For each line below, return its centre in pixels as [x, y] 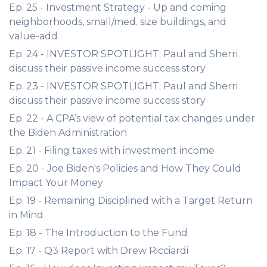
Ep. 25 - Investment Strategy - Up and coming [118, 7]
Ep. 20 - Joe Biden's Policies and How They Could [125, 168]
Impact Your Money [56, 183]
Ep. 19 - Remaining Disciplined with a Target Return [131, 201]
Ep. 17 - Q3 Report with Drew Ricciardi [99, 251]
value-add [33, 36]
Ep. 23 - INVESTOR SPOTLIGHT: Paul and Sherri [123, 86]
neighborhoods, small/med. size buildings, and [118, 22]
